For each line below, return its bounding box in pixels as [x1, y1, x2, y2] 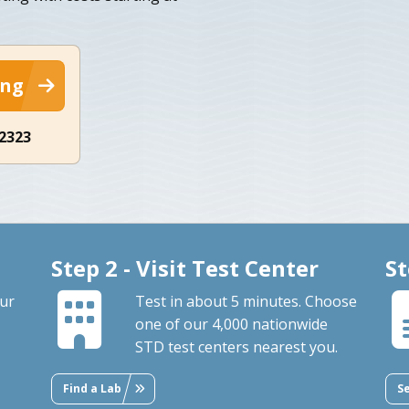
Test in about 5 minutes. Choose [134, 290, 357, 311]
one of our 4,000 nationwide [134, 313, 328, 334]
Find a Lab [62, 380, 121, 396]
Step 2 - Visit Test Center [50, 252, 319, 283]
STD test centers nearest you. [134, 336, 338, 357]
